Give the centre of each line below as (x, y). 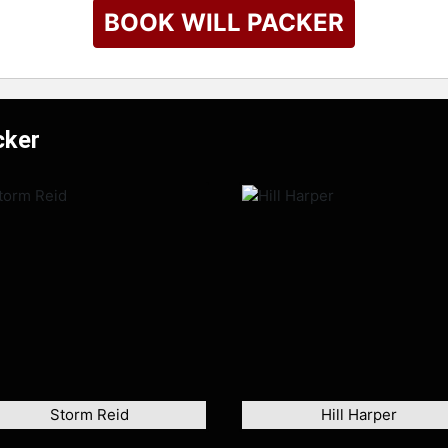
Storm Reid (89, 414)
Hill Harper (359, 414)
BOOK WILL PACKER (224, 22)
